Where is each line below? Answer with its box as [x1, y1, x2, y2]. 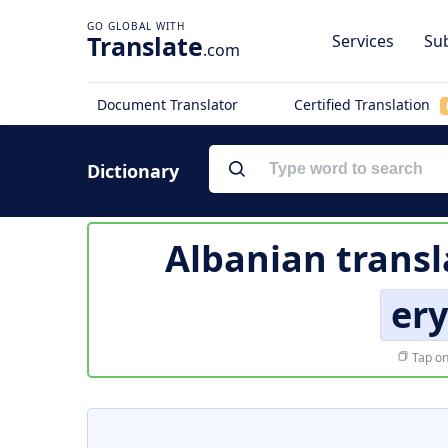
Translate [87, 29, 203, 63]
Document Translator [97, 95, 238, 114]
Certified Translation [293, 95, 434, 114]
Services [332, 30, 394, 52]
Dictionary [87, 159, 179, 183]
